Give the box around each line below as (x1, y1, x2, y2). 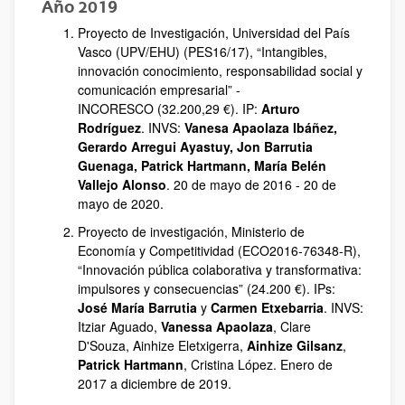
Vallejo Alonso (78, 175, 166, 193)
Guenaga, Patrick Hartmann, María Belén (78, 156, 326, 174)
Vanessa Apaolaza (161, 317, 273, 335)
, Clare (273, 317, 311, 335)
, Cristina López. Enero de (184, 355, 333, 373)
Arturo (261, 99, 300, 118)
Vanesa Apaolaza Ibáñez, (184, 118, 337, 137)
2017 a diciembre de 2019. (78, 374, 231, 392)
